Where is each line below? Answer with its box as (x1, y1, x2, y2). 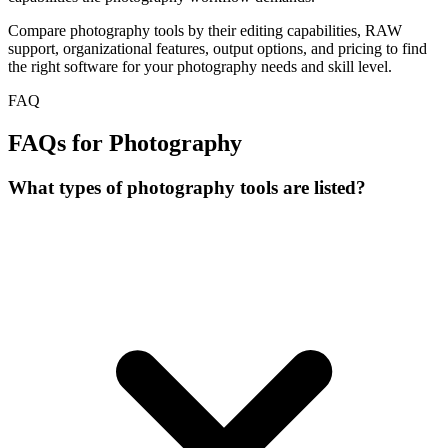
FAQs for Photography (8, 129, 242, 156)
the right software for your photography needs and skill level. (8, 58, 392, 76)
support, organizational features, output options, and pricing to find (8, 40, 427, 58)
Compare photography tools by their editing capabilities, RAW (8, 22, 402, 40)
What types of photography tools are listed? (8, 176, 366, 198)
